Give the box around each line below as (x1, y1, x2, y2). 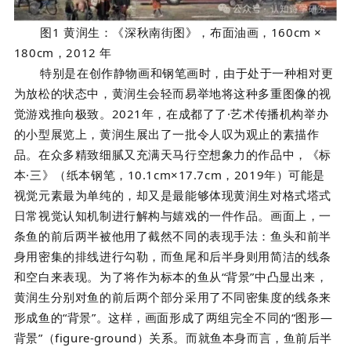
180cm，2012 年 (13, 44, 112, 60)
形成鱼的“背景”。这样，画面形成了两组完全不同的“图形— (13, 309, 333, 325)
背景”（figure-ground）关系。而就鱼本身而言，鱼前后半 (13, 329, 332, 346)
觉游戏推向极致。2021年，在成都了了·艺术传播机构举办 (13, 105, 329, 121)
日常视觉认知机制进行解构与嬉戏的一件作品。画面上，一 (13, 207, 331, 223)
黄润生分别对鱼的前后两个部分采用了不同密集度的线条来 (13, 288, 331, 305)
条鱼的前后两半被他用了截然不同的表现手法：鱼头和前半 (13, 227, 331, 244)
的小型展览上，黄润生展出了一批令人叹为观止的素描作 (13, 125, 320, 142)
